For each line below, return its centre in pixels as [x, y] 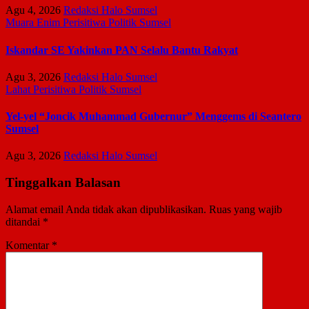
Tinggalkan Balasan [63, 183]
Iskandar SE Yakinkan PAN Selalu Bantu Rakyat [122, 50]
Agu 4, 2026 [33, 10]
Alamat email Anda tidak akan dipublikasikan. [106, 209]
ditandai [24, 221]
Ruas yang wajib [246, 209]
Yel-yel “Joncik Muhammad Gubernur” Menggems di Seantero [153, 117]
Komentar [29, 245]
